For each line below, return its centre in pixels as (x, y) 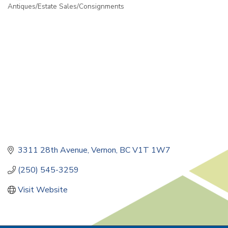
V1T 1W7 (151, 150)
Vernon (104, 150)
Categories (31, 14)
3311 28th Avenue (53, 150)
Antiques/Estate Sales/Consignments (66, 7)
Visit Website (43, 190)
